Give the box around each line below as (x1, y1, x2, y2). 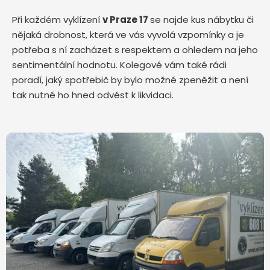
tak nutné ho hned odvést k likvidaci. (12, 89, 174, 102)
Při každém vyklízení (12, 13, 102, 27)
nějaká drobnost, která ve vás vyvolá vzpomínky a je (12, 28, 244, 42)
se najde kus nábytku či (150, 13, 254, 27)
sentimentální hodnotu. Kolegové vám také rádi (12, 58, 227, 72)
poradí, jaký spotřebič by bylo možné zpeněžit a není (12, 74, 248, 87)
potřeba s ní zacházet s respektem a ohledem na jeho (12, 43, 258, 57)
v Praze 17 (102, 13, 150, 27)
